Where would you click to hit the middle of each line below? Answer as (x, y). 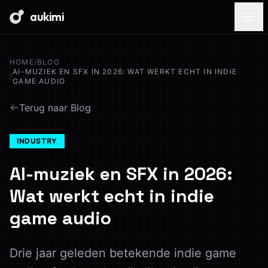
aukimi (47, 16)
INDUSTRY (37, 141)
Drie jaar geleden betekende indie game (123, 253)
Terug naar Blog (55, 108)
